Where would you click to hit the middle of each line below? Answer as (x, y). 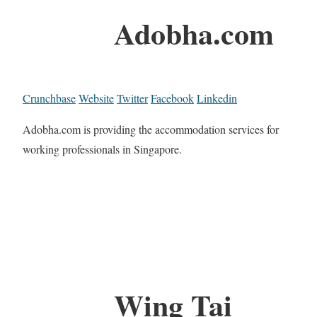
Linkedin (217, 98)
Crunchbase (49, 98)
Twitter (132, 98)
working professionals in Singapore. (102, 149)
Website (96, 98)
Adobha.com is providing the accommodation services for (151, 129)
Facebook (172, 98)
